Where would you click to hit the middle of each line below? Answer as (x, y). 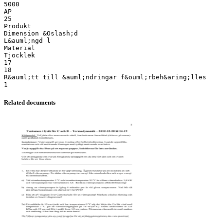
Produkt (18, 26)
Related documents (30, 102)
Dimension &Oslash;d (41, 33)
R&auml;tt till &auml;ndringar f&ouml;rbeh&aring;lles (105, 77)
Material (19, 48)
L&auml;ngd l (27, 40)
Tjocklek (19, 55)
